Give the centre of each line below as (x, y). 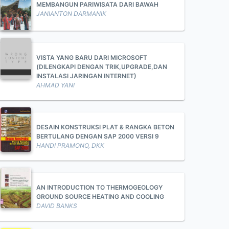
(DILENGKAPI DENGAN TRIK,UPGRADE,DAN (102, 67)
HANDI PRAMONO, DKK (70, 145)
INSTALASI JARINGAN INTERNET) (86, 76)
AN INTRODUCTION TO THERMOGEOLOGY (99, 187)
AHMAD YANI (55, 85)
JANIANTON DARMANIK (71, 14)
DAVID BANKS (57, 206)
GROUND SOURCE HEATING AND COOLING (100, 197)
